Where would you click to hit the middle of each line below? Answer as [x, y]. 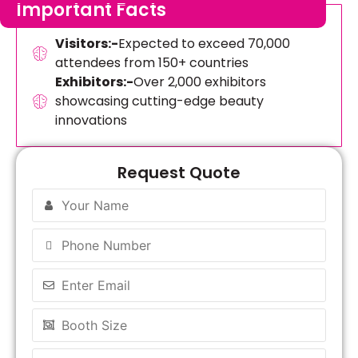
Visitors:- [86, 43]
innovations [91, 120]
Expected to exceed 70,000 [204, 43]
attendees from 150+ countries [151, 62]
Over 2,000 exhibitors [199, 82]
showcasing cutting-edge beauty [159, 101]
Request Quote [179, 172]
